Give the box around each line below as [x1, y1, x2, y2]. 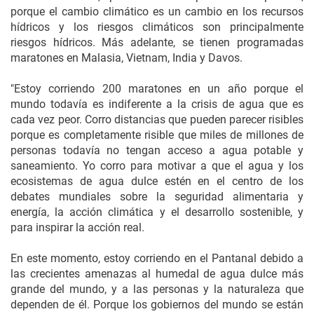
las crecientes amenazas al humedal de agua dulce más [11, 267, 303, 280]
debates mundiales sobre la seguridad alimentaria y [11, 190, 303, 203]
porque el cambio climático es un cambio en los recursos [11, 5, 303, 18]
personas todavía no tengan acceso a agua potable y [11, 144, 303, 157]
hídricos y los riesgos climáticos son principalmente [11, 20, 303, 34]
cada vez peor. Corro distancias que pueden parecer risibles [11, 113, 303, 126]
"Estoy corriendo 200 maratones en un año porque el [11, 82, 303, 95]
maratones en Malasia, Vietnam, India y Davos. [11, 51, 245, 64]
